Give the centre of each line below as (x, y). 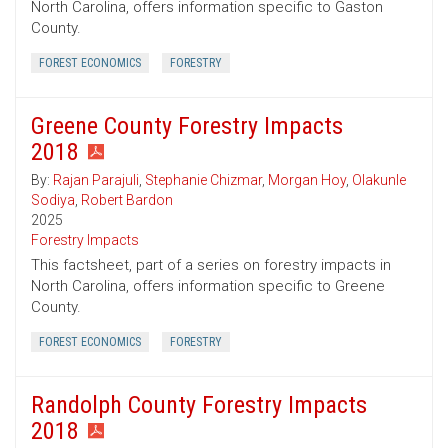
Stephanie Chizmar (203, 180)
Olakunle (379, 180)
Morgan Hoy (307, 180)
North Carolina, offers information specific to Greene (208, 286)
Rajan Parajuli (96, 180)
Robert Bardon (127, 200)
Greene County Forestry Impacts (187, 126)
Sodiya (53, 200)
